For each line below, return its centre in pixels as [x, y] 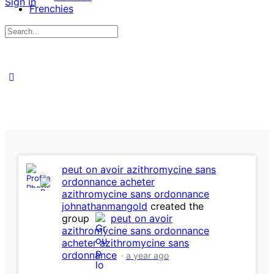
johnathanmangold [105, 206]
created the [176, 206]
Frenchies [51, 9]
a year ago [147, 256]
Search [21, 31]
